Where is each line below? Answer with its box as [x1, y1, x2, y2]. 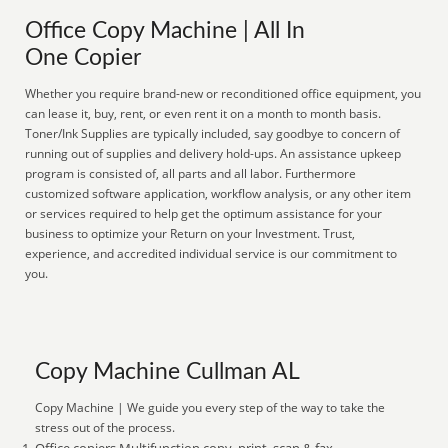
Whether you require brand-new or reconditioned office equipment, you [25, 85, 422, 102]
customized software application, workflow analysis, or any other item [25, 185, 412, 202]
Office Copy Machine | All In [25, 20, 306, 42]
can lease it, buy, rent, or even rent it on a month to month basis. [25, 105, 382, 122]
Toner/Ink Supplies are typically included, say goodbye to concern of [25, 125, 401, 142]
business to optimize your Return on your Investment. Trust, [25, 225, 356, 242]
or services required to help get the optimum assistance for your [25, 205, 383, 222]
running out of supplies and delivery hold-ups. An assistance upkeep [25, 145, 402, 162]
